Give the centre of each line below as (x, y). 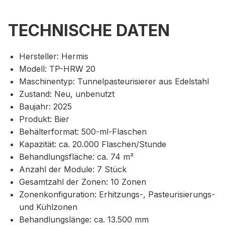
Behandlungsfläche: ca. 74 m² (77, 157)
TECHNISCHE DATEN (89, 30)
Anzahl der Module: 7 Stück (73, 170)
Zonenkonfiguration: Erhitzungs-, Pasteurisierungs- (117, 195)
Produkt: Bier (44, 119)
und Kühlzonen (48, 207)
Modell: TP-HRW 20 (58, 69)
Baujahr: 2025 (46, 107)
